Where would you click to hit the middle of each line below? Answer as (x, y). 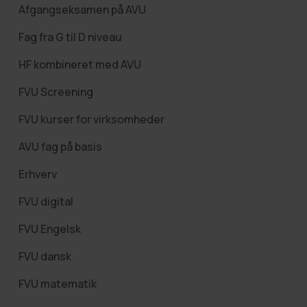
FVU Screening (56, 91)
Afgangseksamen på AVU (82, 9)
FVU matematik (57, 283)
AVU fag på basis (60, 146)
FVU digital (46, 201)
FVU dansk (45, 256)
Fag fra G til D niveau (70, 37)
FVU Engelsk (49, 229)
